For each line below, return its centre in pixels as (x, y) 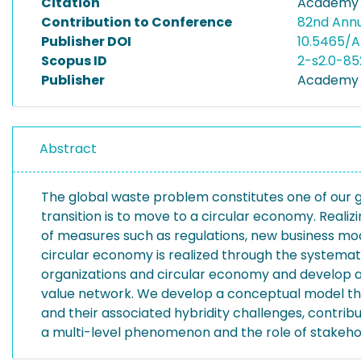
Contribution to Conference (137, 22)
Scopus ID (74, 61)
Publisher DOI (86, 41)
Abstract (68, 149)
